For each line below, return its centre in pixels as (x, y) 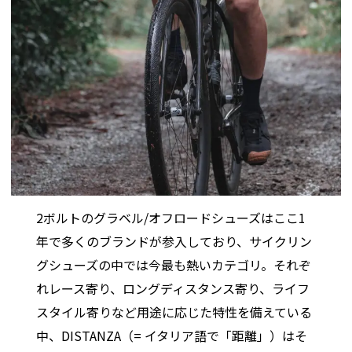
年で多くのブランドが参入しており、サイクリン (174, 241)
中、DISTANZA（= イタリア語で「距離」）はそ (172, 335)
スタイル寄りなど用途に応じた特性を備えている (174, 312)
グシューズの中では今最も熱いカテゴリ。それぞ (174, 264)
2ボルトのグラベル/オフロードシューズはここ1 (171, 217)
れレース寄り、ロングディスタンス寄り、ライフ (173, 288)
